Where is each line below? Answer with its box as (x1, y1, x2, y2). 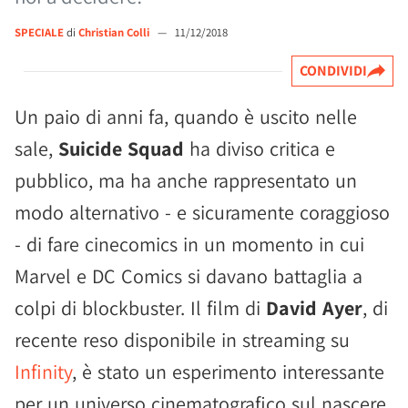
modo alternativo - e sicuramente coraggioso (15, 199, 390, 225)
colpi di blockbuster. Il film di (15, 295, 266, 321)
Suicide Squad (58, 136, 184, 161)
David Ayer (266, 295, 362, 321)
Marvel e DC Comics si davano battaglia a (15, 263, 362, 289)
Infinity (15, 359, 72, 384)
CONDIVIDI (300, 61, 367, 80)
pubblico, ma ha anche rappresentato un (15, 168, 357, 193)
